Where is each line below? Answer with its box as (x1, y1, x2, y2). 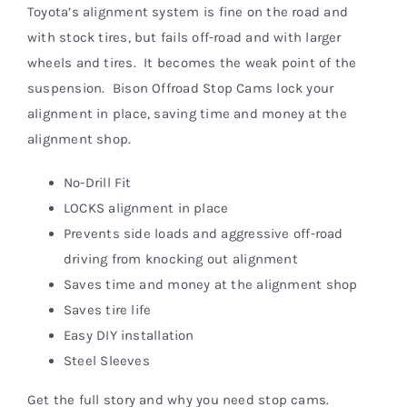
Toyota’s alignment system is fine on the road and (26, 4, 349, 21)
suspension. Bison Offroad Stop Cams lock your (26, 80, 334, 97)
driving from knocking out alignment (63, 251, 298, 268)
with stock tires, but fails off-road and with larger (26, 29, 342, 46)
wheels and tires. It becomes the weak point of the (26, 55, 357, 72)
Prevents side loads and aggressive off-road (63, 225, 343, 243)
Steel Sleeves (63, 352, 150, 370)
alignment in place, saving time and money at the (26, 105, 347, 123)
